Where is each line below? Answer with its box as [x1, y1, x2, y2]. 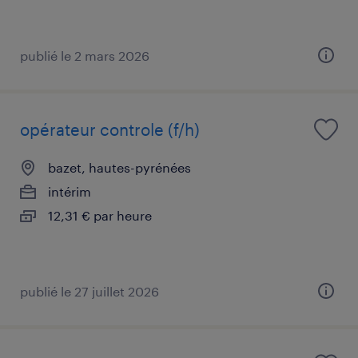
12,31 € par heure [48, 207, 152, 223]
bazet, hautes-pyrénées [48, 159, 191, 175]
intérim [48, 183, 91, 199]
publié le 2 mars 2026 [20, 47, 149, 63]
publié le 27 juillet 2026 [20, 283, 159, 299]
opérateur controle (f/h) [20, 119, 200, 139]
